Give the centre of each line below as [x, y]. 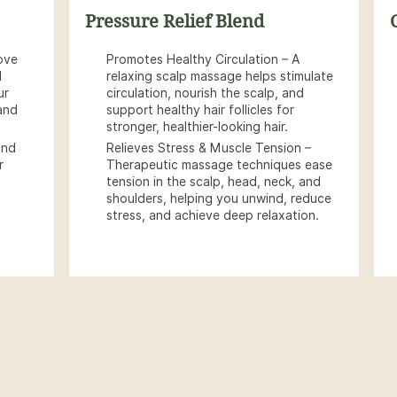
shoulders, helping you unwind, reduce [219, 198]
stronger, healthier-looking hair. [197, 127]
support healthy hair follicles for [200, 110]
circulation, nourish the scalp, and [205, 93]
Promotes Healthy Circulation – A [203, 59]
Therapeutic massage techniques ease [219, 165]
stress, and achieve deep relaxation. [213, 215]
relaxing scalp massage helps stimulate [220, 76]
